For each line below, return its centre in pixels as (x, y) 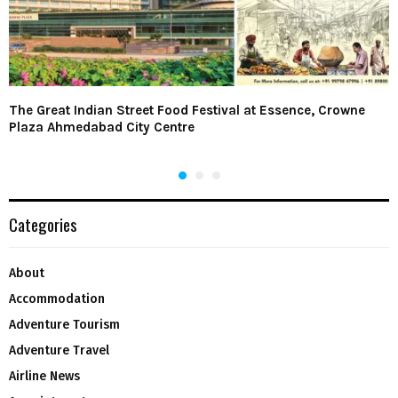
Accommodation (57, 299)
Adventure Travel (59, 351)
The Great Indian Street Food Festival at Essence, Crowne (187, 111)
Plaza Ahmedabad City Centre (102, 127)
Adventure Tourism (64, 325)
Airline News (44, 377)
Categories (43, 224)
